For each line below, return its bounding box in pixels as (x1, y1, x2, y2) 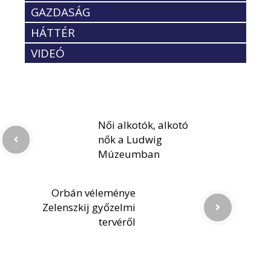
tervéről (99, 214, 135, 229)
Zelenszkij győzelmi (42, 200, 135, 214)
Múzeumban (98, 146, 160, 161)
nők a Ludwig (98, 132, 162, 146)
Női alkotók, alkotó (98, 117, 188, 132)
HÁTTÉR (31, 24, 75, 41)
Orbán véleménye (51, 185, 135, 200)
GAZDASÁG (31, 4, 90, 20)
